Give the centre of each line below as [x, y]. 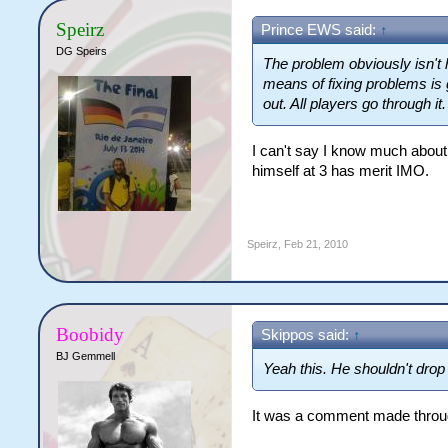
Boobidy [90, 334]
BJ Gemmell [86, 356]
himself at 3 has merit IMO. [341, 170]
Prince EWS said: [321, 30]
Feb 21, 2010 [316, 244]
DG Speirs [82, 51]
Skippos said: [307, 335]
